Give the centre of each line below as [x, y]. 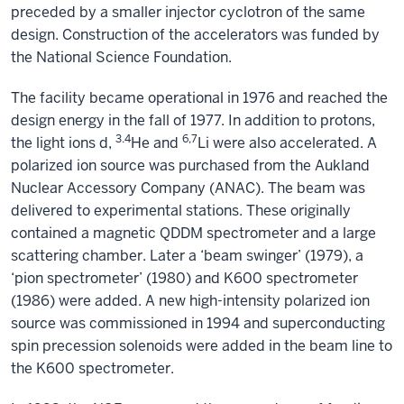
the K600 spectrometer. [92, 368]
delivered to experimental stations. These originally [181, 211]
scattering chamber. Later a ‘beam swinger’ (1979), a [187, 256]
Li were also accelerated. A [287, 143]
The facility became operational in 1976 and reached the [199, 98]
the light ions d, [63, 143]
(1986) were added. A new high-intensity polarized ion [190, 301]
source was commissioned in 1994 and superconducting [198, 323]
